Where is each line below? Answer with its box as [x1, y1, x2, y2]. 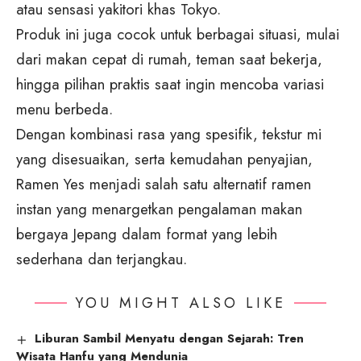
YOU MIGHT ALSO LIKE [75, 293, 286, 314]
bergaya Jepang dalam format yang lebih [16, 223, 277, 246]
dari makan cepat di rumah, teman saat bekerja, [16, 48, 322, 71]
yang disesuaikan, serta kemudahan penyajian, [16, 148, 313, 171]
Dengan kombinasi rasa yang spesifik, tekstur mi [16, 123, 322, 146]
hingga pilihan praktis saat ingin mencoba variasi [16, 73, 324, 96]
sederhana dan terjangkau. [16, 248, 187, 271]
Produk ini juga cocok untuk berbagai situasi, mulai [16, 23, 339, 46]
